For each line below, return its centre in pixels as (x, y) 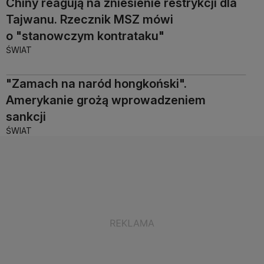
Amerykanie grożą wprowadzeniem (106, 100)
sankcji (26, 116)
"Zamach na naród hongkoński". (96, 83)
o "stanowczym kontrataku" (85, 36)
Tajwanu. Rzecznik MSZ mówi (90, 19)
